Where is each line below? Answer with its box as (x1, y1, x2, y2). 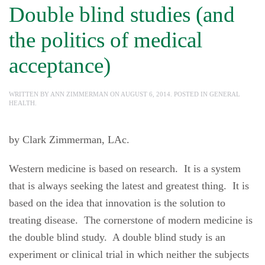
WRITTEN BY (9, 91, 50, 98)
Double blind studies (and (9, 2, 235, 27)
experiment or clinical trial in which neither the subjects (9, 248, 249, 260)
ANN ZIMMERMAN (50, 91, 108, 98)
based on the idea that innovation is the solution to (9, 197, 225, 209)
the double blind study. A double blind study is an (9, 231, 225, 243)
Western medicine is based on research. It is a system (9, 163, 241, 174)
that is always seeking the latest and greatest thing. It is (9, 180, 249, 192)
